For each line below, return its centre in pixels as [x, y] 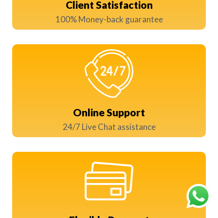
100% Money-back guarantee [109, 19]
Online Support [109, 112]
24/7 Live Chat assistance [109, 127]
